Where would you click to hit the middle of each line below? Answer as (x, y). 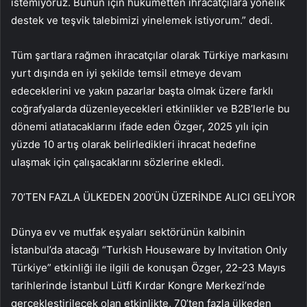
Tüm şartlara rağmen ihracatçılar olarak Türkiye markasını (150, 56)
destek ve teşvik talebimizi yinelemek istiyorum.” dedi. (142, 21)
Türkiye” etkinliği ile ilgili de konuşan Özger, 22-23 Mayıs (148, 268)
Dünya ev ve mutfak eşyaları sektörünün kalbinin (128, 232)
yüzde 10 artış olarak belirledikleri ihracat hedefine (134, 145)
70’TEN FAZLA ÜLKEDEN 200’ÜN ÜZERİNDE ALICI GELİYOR (153, 197)
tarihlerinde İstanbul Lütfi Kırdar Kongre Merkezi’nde (138, 286)
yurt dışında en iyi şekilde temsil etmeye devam (126, 73)
